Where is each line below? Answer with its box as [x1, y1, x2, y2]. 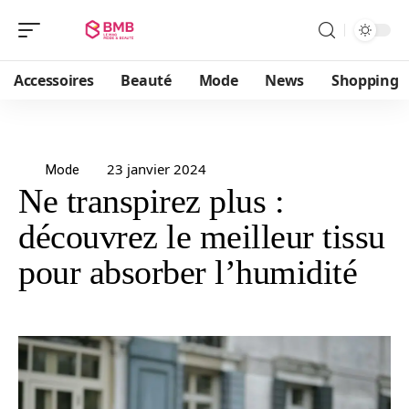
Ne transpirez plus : [18, 182, 284, 220]
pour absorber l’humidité [18, 253, 357, 291]
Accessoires [14, 70, 94, 90]
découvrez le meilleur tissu [18, 217, 385, 256]
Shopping [331, 70, 399, 90]
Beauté [121, 70, 172, 90]
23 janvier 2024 [107, 160, 206, 178]
